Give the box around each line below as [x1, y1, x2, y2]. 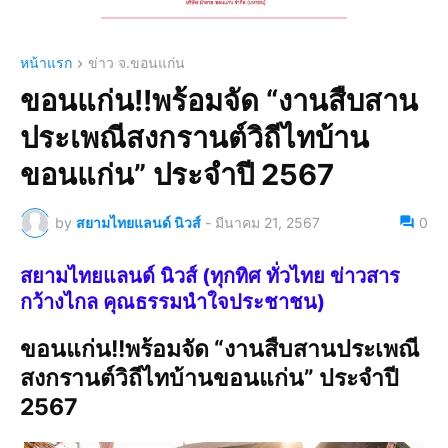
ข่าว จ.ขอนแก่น [88, 53, 185, 71]
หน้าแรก [20, 53, 72, 71]
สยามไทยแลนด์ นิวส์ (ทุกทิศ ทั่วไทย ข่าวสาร [20, 263, 400, 288]
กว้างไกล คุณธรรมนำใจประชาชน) [20, 289, 325, 314]
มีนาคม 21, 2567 [215, 214, 320, 232]
